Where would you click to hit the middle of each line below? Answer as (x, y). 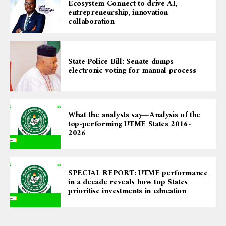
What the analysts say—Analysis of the (134, 115)
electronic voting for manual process (132, 70)
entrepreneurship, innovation (118, 12)
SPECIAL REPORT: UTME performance (138, 173)
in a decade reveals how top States (128, 182)
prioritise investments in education (128, 191)
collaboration (91, 21)
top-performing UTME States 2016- (130, 124)
